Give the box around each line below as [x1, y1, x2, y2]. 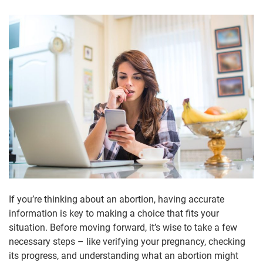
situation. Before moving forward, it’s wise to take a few [9, 221, 237, 233]
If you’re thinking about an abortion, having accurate [9, 193, 224, 205]
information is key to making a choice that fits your [9, 207, 219, 219]
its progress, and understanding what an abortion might [9, 249, 238, 261]
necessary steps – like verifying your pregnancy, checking [9, 235, 245, 247]
